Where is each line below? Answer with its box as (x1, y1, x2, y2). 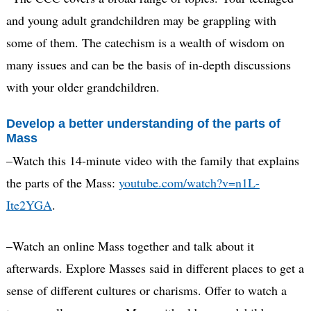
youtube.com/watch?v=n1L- (118, 174, 260, 191)
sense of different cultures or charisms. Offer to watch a (6, 281, 287, 299)
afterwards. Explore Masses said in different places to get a (6, 259, 304, 276)
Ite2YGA (6, 196, 52, 213)
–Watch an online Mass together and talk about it (6, 237, 254, 254)
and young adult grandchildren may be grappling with (6, 12, 276, 29)
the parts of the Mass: (6, 174, 119, 191)
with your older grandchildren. (6, 78, 214, 96)
